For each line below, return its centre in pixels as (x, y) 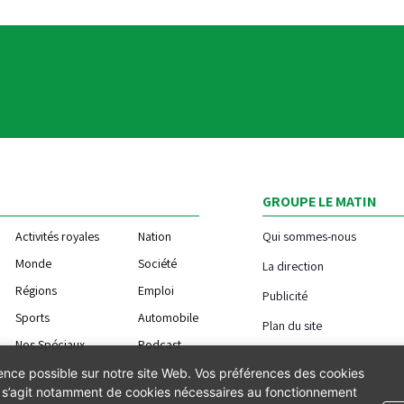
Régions (37, 290)
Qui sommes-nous (309, 236)
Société (158, 263)
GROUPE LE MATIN (319, 201)
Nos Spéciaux (50, 344)
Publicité (285, 295)
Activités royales (58, 236)
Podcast (160, 344)
